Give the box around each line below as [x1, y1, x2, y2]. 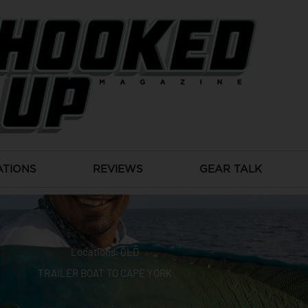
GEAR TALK [199, 163, 262, 175]
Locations [70, 245, 115, 258]
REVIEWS [93, 163, 143, 175]
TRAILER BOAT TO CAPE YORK [37, 267, 172, 280]
